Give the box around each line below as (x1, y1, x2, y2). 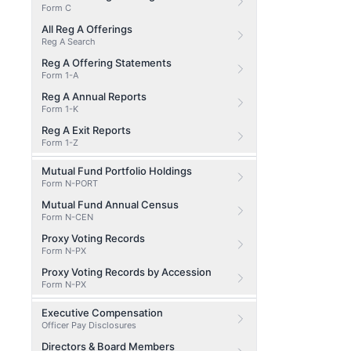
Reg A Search (42, 36, 96, 47)
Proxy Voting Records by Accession (42, 266, 212, 278)
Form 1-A (42, 70, 78, 81)
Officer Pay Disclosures (42, 320, 136, 331)
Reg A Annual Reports (42, 90, 147, 103)
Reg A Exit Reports (42, 124, 131, 136)
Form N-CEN (42, 212, 93, 223)
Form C (42, 2, 71, 13)
